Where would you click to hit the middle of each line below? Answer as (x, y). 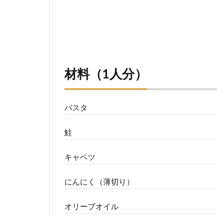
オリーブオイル (92, 206)
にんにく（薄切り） (99, 181)
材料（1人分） (106, 74)
